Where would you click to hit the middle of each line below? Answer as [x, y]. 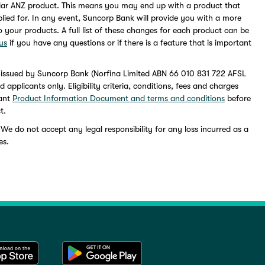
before [238, 98]
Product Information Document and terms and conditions [119, 98]
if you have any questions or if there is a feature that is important [129, 42]
